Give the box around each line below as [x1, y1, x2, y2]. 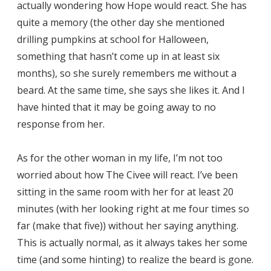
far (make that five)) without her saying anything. [17, 218, 238, 232]
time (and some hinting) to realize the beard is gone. [17, 252, 253, 266]
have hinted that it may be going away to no [17, 100, 216, 114]
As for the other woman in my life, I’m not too [17, 151, 223, 165]
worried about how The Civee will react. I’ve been [17, 168, 238, 181]
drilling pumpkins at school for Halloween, [17, 32, 209, 46]
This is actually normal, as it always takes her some [17, 235, 247, 249]
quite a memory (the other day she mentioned [17, 15, 224, 29]
